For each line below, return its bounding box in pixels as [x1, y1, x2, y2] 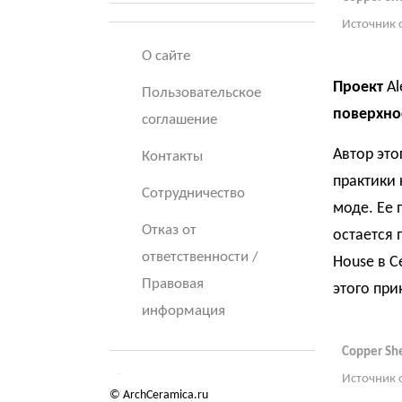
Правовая [142, 276, 204, 292]
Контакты [142, 149, 203, 164]
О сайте [142, 48, 190, 64]
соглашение [142, 112, 217, 127]
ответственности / [142, 249, 258, 265]
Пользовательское [142, 85, 261, 100]
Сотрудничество [142, 186, 245, 201]
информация [142, 303, 225, 319]
